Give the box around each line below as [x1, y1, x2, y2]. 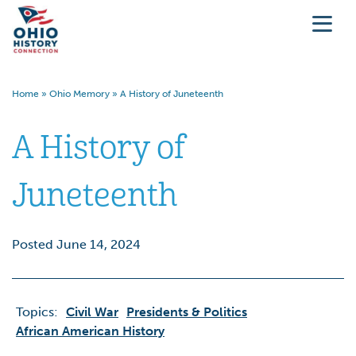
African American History [16, 323, 164, 339]
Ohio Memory [49, 88, 110, 99]
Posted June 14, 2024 [12, 237, 141, 252]
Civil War [66, 304, 118, 319]
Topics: [16, 304, 58, 319]
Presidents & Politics [126, 304, 247, 319]
